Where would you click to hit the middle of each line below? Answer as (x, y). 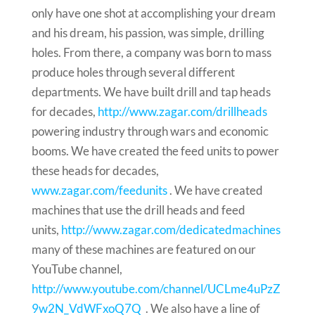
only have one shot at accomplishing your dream (153, 13)
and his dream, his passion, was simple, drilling (148, 33)
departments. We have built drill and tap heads (151, 92)
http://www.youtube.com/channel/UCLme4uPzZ (156, 289)
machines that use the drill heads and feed (138, 210)
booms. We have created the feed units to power (155, 151)
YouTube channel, (77, 269)
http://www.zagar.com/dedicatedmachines (171, 230)
